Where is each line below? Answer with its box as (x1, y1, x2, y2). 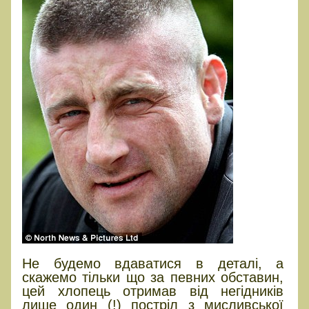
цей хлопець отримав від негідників (22, 283, 284, 299)
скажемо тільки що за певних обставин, (22, 269, 284, 285)
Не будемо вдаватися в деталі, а (22, 255, 284, 271)
